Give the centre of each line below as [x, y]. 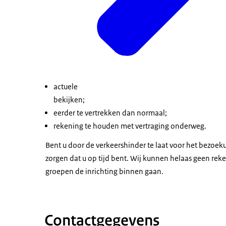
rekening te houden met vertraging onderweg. [130, 126]
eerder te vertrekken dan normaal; [110, 113]
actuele [66, 87]
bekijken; [69, 100]
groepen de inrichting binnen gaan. [104, 172]
